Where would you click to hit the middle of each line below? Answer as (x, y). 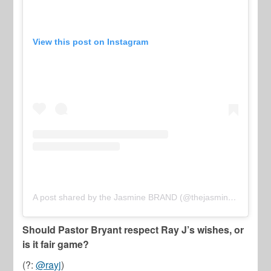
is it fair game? (56, 244)
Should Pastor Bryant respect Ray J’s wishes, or (133, 229)
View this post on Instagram (91, 42)
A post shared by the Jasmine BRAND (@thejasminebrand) (233, 197)
